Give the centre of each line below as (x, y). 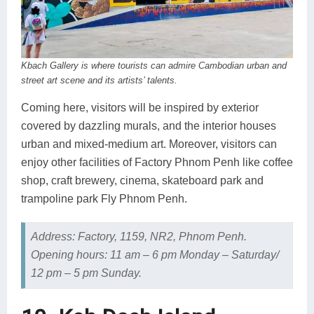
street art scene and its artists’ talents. (99, 81)
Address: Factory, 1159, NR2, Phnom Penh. (138, 237)
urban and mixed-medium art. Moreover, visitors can (149, 144)
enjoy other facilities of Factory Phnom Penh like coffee (157, 163)
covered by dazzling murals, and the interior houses (149, 126)
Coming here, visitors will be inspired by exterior (140, 108)
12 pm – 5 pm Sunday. (86, 273)
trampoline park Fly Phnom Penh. (104, 199)
